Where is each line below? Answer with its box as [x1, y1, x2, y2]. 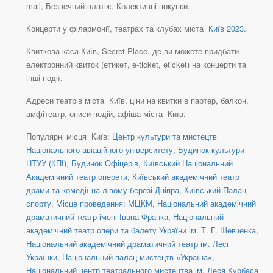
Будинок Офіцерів [71, 157, 138, 169]
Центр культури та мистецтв [112, 130, 217, 143]
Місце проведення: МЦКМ [56, 197, 152, 210]
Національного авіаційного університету [26, 144, 173, 156]
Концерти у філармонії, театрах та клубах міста [26, 23, 206, 35]
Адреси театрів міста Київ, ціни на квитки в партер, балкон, [26, 94, 249, 107]
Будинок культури [178, 144, 244, 156]
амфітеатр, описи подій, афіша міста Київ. [26, 108, 186, 120]
